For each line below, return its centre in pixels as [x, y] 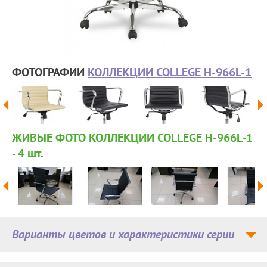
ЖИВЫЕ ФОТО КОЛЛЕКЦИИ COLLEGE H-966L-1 [132, 138]
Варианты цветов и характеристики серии [123, 234]
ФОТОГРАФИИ [50, 72]
